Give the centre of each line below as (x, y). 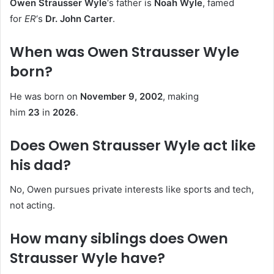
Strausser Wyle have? (87, 258)
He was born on (45, 96)
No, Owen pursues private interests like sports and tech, (132, 190)
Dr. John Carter (79, 19)
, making (181, 96)
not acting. (32, 206)
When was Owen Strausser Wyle (124, 52)
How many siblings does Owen (119, 239)
